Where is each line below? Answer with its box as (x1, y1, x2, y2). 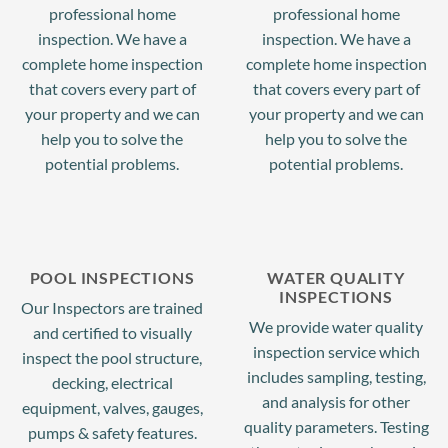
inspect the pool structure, (22, 347, 202, 367)
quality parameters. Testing (243, 416, 429, 436)
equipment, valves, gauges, (21, 397, 203, 417)
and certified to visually (32, 322, 192, 342)
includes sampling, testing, (246, 366, 426, 386)
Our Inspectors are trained (21, 297, 203, 317)
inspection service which (252, 341, 420, 361)
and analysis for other (262, 391, 410, 411)
